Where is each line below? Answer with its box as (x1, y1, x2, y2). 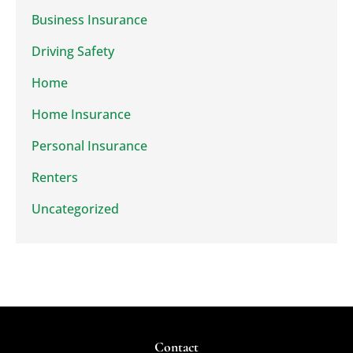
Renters (32, 168, 78, 186)
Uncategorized (32, 199, 119, 217)
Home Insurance (32, 105, 131, 123)
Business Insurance (32, 10, 147, 28)
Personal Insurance (32, 136, 147, 154)
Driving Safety (32, 42, 114, 60)
